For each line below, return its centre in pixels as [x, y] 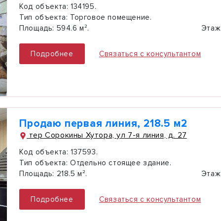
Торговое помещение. [110, 17]
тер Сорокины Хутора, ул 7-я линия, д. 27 [107, 135]
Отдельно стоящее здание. [120, 163]
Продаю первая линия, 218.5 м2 [103, 124]
